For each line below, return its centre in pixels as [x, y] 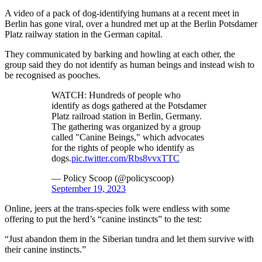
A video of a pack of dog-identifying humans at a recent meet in [122, 13]
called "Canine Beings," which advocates [128, 137]
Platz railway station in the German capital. [84, 34]
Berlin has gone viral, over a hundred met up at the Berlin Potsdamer [131, 24]
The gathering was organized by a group [126, 127]
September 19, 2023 [89, 189]
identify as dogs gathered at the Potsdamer [129, 106]
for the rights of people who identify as [123, 148]
